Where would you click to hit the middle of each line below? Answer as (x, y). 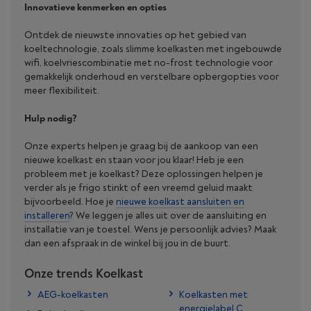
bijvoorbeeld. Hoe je (70, 202)
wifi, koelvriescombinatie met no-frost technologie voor (149, 63)
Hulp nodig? (51, 119)
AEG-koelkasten (73, 295)
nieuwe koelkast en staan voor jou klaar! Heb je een (134, 160)
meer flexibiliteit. (62, 91)
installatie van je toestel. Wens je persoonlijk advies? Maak (150, 230)
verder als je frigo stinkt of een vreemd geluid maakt (138, 188)
